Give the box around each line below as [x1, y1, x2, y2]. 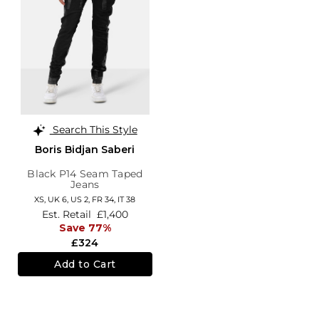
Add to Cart [54, 257, 116, 271]
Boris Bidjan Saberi [35, 142, 135, 156]
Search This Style [49, 122, 137, 136]
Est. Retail [41, 207, 94, 221]
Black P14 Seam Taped [27, 167, 143, 180]
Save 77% [58, 221, 111, 235]
